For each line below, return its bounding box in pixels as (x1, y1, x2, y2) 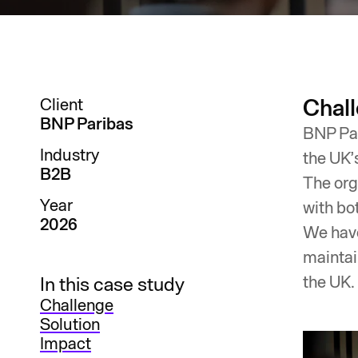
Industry (40, 145, 99, 165)
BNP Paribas (40, 114, 133, 133)
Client (40, 95, 83, 114)
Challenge (40, 296, 113, 315)
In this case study (40, 273, 185, 296)
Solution (40, 315, 100, 334)
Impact (40, 334, 91, 353)
